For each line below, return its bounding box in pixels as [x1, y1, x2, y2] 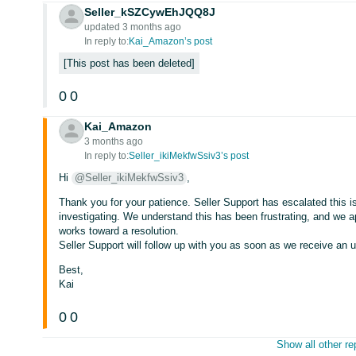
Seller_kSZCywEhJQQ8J [84, 6, 216, 18]
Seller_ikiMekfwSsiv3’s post [129, 150, 250, 161]
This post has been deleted [67, 57, 192, 69]
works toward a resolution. [59, 225, 180, 237]
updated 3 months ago [84, 21, 182, 33]
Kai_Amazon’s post [129, 36, 213, 47]
